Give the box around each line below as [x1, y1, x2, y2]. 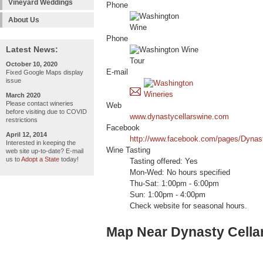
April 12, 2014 [6, 131, 47, 138]
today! [59, 156, 79, 163]
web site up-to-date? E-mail [6, 147, 83, 154]
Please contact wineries [6, 100, 73, 107]
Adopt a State [21, 156, 59, 163]
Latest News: [6, 45, 58, 54]
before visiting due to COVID [6, 108, 87, 115]
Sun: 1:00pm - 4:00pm [130, 191, 205, 200]
